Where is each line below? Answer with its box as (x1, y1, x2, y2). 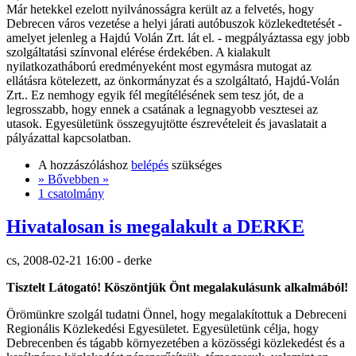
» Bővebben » (38, 172, 109, 186)
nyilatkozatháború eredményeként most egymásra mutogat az (6, 59, 311, 73)
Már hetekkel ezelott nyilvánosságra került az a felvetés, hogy (6, 2, 314, 16)
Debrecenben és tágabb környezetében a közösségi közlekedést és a (6, 336, 345, 350)
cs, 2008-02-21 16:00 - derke (6, 253, 152, 268)
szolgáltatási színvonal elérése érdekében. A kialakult (6, 44, 270, 59)
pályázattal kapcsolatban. (6, 130, 131, 145)
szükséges (168, 157, 222, 172)
